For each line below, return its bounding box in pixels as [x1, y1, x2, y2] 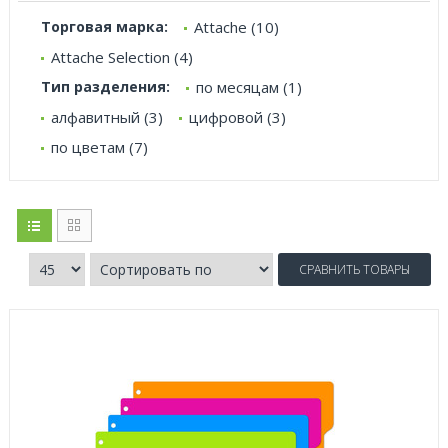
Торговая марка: [41, 17, 168, 36]
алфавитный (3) [51, 107, 163, 127]
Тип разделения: [41, 77, 170, 96]
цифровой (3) [189, 107, 286, 127]
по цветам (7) [51, 137, 148, 157]
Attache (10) [194, 17, 279, 37]
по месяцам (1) [196, 77, 302, 97]
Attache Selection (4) [51, 47, 193, 67]
